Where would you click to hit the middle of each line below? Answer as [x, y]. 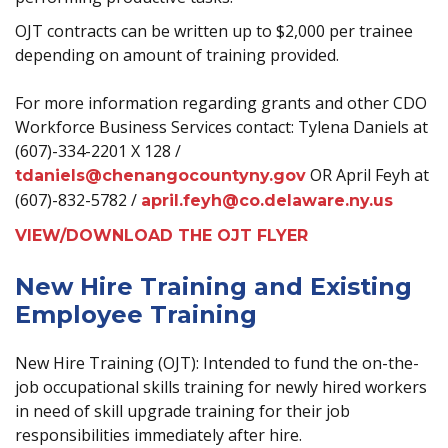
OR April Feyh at [367, 175]
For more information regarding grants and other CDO [221, 103]
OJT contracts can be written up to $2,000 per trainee [214, 31]
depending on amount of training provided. [177, 55]
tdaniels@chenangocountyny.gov [160, 175]
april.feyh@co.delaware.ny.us [267, 200]
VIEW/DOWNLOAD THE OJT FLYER [161, 235]
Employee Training [136, 314]
